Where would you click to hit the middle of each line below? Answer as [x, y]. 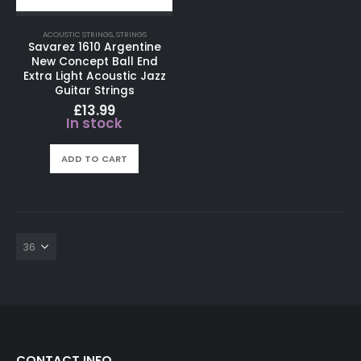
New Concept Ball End [94, 61]
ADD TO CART [94, 159]
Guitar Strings [94, 90]
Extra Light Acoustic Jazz [94, 76]
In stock [94, 123]
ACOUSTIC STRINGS [77, 34]
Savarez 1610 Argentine [94, 47]
